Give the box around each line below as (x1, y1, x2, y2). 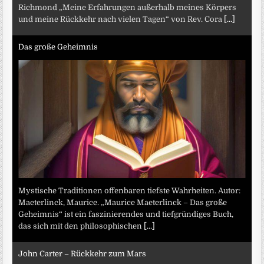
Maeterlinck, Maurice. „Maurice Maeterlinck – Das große (18, 198, 227, 207)
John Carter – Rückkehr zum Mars (18, 249, 147, 258)
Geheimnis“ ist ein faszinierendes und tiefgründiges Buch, (18, 210, 234, 219)
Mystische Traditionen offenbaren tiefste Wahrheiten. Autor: (18, 186, 241, 196)
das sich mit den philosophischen (18, 222, 144, 231)
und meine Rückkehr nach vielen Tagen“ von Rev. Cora (18, 15, 225, 24)
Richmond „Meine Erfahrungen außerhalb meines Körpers (18, 3, 237, 12)
